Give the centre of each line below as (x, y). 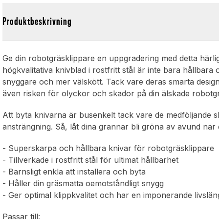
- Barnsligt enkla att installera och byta (74, 172)
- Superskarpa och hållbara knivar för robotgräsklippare (109, 148)
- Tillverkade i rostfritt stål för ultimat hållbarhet (91, 160)
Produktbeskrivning (37, 22)
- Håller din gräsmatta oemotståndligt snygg (83, 184)
